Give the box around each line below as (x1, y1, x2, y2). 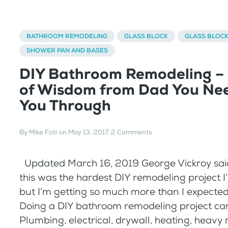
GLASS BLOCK (124, 32, 168, 40)
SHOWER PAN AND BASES (26, 46, 108, 54)
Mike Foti (29, 128, 57, 137)
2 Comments (111, 128, 152, 137)
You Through (19, 96, 111, 115)
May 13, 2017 (68, 128, 108, 137)
